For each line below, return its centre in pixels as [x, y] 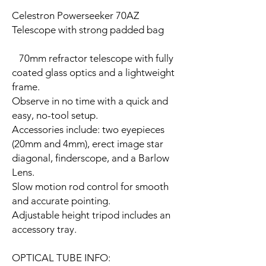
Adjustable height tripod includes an [91, 215]
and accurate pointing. [61, 200]
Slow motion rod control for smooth [90, 186]
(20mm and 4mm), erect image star [88, 143]
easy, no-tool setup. [55, 115]
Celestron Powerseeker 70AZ [75, 15]
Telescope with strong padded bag [88, 29]
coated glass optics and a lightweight [93, 72]
